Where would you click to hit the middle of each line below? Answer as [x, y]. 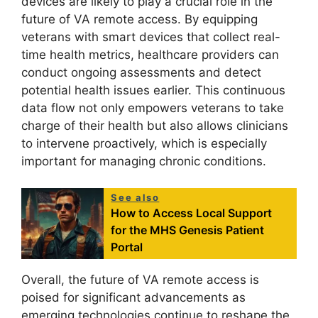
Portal [127, 247]
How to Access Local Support [192, 213]
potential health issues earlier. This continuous [153, 90]
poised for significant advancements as [133, 298]
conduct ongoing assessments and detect [141, 72]
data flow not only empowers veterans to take [153, 108]
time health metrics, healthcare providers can [150, 54]
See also [135, 198]
